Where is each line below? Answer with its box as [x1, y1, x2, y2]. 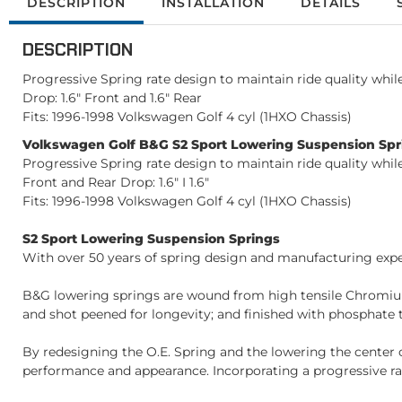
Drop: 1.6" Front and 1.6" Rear [22, 90, 202, 106]
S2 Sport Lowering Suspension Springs [22, 231, 280, 247]
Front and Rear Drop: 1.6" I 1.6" [22, 174, 209, 190]
